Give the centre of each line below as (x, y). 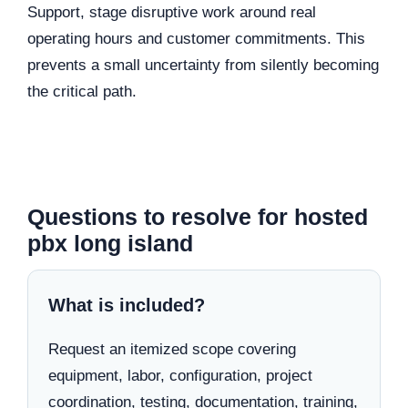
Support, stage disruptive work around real (172, 12)
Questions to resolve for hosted (198, 216)
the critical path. (82, 91)
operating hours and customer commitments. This (196, 38)
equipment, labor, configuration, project (180, 375)
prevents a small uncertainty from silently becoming (203, 65)
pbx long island (110, 243)
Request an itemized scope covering (172, 349)
